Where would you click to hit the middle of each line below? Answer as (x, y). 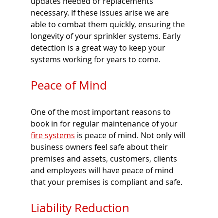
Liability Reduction (80, 208)
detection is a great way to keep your (99, 48)
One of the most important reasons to (101, 112)
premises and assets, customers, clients (105, 159)
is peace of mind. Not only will (131, 136)
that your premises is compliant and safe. (107, 182)
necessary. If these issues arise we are (100, 13)
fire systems (53, 136)
